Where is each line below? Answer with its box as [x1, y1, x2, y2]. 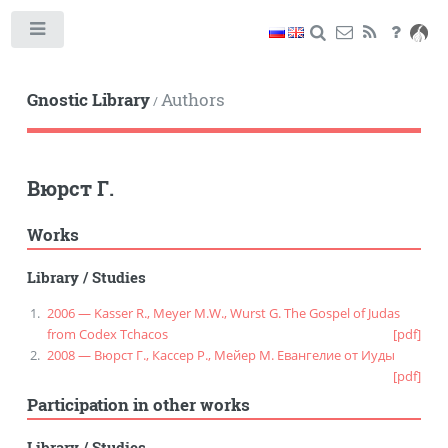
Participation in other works [26, 393, 250, 416]
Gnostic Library [26, 88, 150, 111]
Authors [160, 88, 225, 111]
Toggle [77, 26, 112, 40]
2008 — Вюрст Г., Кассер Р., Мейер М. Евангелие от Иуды [46, 346, 395, 365]
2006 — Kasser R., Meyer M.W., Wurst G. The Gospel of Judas [46, 304, 400, 323]
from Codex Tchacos [46, 325, 168, 344]
